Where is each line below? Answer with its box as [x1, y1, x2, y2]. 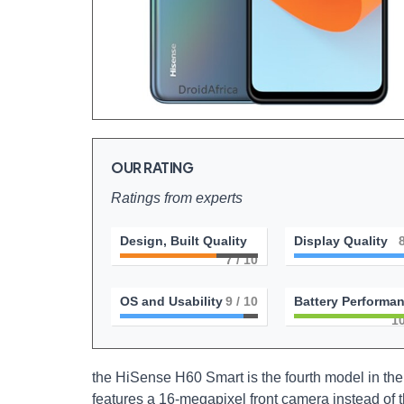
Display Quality [293, 234, 388, 248]
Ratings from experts [111, 190, 243, 206]
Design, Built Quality [120, 234, 247, 248]
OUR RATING [111, 158, 194, 177]
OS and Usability [120, 294, 223, 308]
